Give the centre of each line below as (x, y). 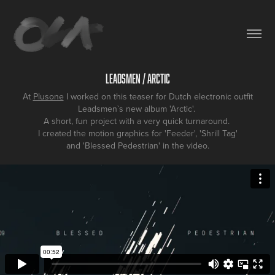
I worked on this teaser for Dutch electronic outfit (158, 96)
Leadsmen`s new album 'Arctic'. (137, 108)
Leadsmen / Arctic (137, 78)
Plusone (48, 96)
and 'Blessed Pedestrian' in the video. (137, 145)
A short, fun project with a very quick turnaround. (137, 121)
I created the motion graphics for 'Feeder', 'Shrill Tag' (137, 133)
